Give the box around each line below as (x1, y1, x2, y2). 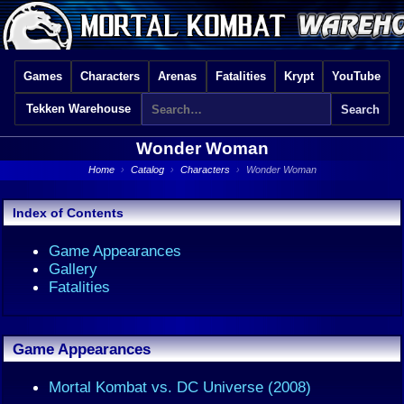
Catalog (130, 164, 164, 175)
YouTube (331, 69, 381, 83)
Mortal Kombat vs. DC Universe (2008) (49, 378, 311, 396)
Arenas (158, 69, 197, 83)
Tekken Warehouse (25, 102, 131, 115)
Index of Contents (13, 206, 124, 220)
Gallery (49, 260, 97, 278)
